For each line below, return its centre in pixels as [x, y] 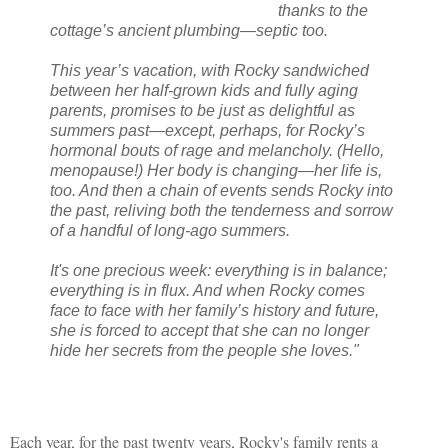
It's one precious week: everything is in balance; [218, 270]
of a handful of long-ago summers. [170, 230]
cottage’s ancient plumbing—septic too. [189, 30]
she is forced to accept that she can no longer [209, 330]
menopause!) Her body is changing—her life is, [216, 170]
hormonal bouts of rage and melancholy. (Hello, [217, 150]
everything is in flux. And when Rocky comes [207, 290]
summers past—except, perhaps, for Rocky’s [207, 130]
